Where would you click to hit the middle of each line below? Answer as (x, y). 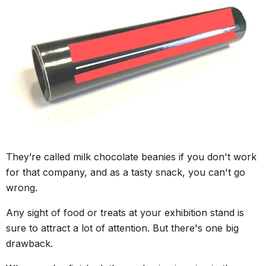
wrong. (22, 188)
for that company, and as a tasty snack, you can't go (126, 172)
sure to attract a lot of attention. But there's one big (122, 228)
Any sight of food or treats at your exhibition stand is (125, 213)
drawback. (29, 244)
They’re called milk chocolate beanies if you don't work (131, 157)
